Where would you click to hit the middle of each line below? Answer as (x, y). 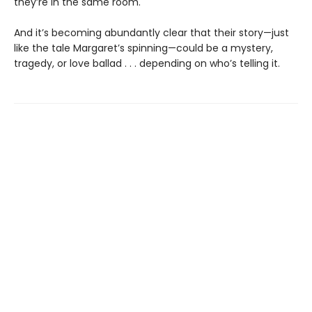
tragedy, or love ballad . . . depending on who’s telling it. (147, 63)
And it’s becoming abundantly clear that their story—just (151, 32)
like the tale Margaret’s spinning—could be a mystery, (143, 48)
